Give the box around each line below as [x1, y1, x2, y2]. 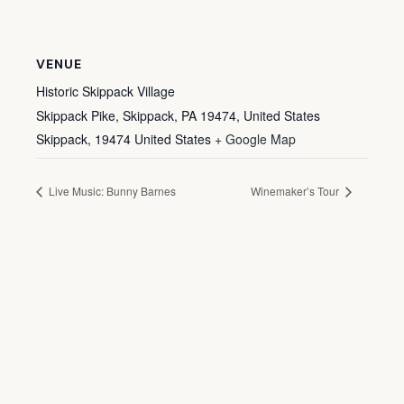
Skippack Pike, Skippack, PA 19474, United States [36, 106, 320, 124]
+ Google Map [215, 129, 296, 148]
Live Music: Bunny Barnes [46, 182, 176, 198]
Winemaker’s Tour [251, 182, 342, 198]
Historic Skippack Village [36, 81, 175, 100]
